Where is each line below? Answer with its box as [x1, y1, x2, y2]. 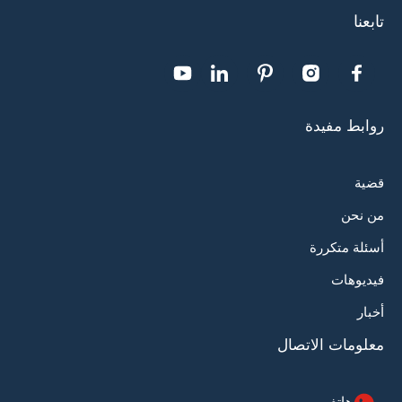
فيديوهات [331, 270, 384, 288]
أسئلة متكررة [310, 238, 384, 256]
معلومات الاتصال [277, 335, 384, 354]
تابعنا [354, 11, 384, 31]
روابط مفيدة [305, 116, 384, 135]
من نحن [341, 205, 384, 223]
